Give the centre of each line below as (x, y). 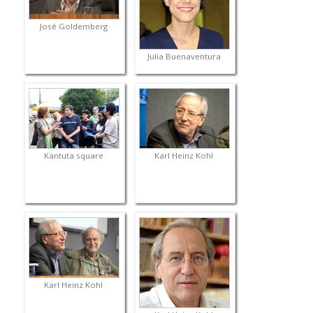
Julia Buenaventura (184, 57)
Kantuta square (73, 156)
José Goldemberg (73, 27)
